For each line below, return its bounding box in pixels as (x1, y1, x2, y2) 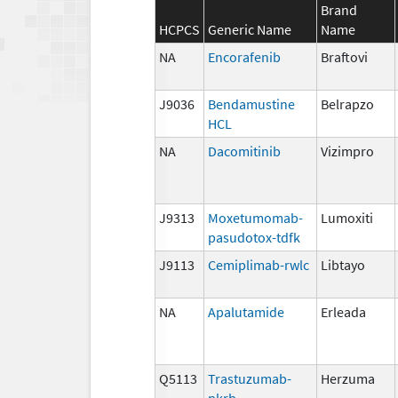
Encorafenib (208, 47, 281, 66)
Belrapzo (321, 94, 374, 113)
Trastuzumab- (208, 369, 291, 387)
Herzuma (321, 369, 375, 387)
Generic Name (208, 20, 291, 38)
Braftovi (321, 47, 368, 66)
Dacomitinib (208, 141, 281, 160)
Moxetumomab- (208, 208, 303, 227)
